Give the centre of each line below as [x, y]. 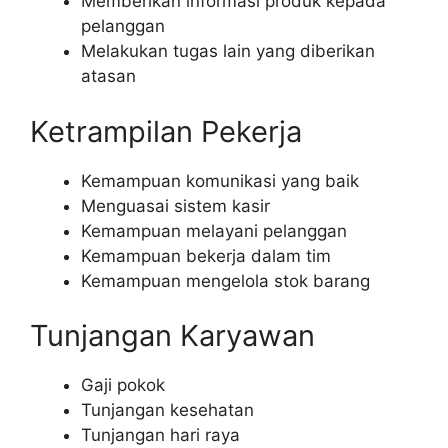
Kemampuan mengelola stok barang [225, 280]
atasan [108, 76]
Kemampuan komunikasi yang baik [220, 180]
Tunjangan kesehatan [167, 410]
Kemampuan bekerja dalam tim [206, 255]
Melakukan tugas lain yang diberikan [228, 51]
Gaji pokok [123, 385]
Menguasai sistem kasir [175, 205]
